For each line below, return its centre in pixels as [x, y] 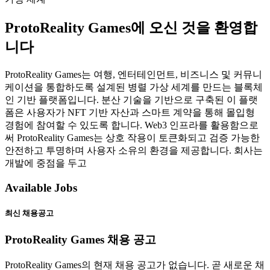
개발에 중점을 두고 [46, 163]
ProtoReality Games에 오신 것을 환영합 [131, 28]
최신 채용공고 [29, 213]
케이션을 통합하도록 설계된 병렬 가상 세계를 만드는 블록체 [134, 87]
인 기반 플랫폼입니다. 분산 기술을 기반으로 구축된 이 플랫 [131, 100]
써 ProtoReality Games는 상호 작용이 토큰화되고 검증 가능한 [132, 138]
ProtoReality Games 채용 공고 [80, 240]
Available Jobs [41, 188]
